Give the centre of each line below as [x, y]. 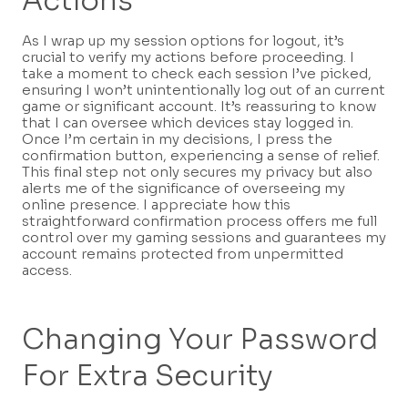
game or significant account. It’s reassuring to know [199, 107]
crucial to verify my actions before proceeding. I [188, 57]
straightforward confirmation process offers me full [199, 221]
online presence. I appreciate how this [156, 205]
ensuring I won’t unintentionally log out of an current [204, 90]
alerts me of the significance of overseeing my [184, 189]
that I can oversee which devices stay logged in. [188, 123]
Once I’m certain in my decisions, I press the [177, 139]
